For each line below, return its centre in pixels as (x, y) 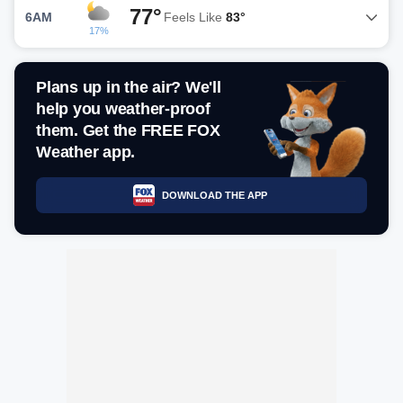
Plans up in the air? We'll (129, 87)
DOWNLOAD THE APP (214, 195)
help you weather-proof (123, 109)
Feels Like (195, 17)
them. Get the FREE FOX (128, 130)
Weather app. (85, 152)
